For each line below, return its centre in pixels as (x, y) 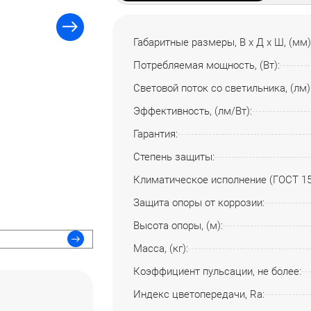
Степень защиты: (174, 157)
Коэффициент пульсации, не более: (218, 272)
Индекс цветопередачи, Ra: (199, 295)
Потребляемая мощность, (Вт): (207, 66)
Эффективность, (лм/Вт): (193, 111)
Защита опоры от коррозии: (199, 203)
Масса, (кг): (161, 249)
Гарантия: (156, 134)
